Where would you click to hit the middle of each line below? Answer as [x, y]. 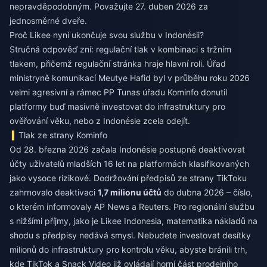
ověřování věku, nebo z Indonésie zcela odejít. [100, 121]
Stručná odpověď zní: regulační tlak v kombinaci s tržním [120, 49]
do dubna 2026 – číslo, [207, 192]
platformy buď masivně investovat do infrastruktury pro [117, 106]
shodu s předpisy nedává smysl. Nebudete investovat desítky [130, 235]
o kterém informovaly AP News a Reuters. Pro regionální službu [132, 207]
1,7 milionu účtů [130, 192]
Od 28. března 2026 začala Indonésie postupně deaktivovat [127, 149]
